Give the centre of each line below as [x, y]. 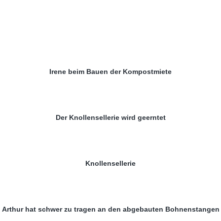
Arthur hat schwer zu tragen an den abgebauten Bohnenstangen [110, 209]
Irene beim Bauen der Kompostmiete [110, 72]
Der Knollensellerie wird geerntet [110, 117]
